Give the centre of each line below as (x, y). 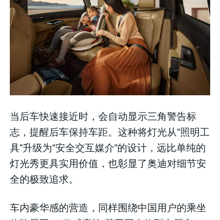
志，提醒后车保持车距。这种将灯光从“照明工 (110, 132)
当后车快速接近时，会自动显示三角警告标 (103, 116)
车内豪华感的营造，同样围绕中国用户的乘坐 (108, 207)
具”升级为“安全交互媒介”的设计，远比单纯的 (108, 147)
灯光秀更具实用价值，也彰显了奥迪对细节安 (108, 163)
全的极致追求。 (44, 179)
